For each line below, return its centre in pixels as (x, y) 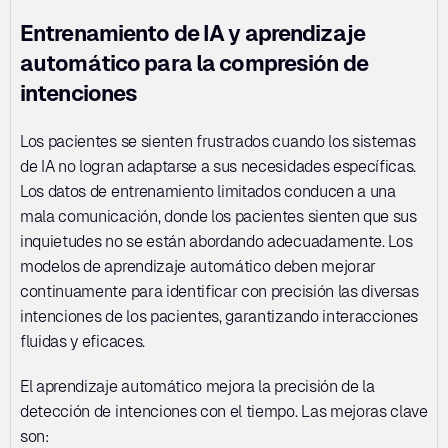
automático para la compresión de (194, 63)
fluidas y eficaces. (82, 341)
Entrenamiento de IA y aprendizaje (192, 33)
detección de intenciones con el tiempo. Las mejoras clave (224, 411)
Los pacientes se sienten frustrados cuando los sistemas (218, 141)
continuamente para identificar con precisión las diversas (219, 291)
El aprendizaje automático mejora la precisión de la (197, 386)
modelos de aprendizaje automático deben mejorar (198, 266)
